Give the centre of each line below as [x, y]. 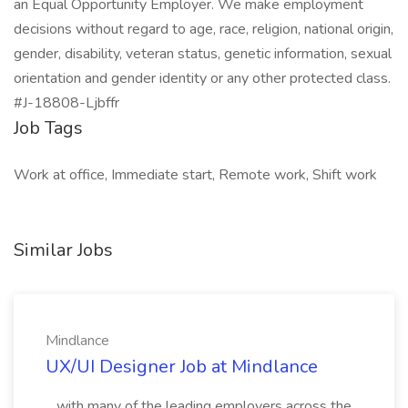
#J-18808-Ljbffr [66, 103]
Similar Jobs [63, 250]
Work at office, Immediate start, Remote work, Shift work [195, 175]
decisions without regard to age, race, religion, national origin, [204, 29]
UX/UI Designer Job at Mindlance [182, 367]
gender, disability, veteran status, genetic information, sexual [203, 54]
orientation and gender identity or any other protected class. [202, 78]
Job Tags [48, 128]
